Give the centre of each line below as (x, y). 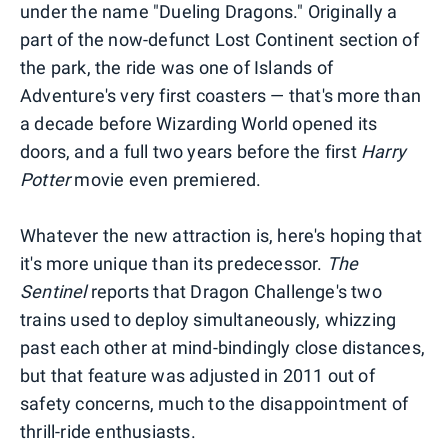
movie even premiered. (166, 179)
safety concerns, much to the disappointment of (214, 403)
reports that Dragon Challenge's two (234, 291)
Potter (45, 179)
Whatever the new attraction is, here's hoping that (221, 235)
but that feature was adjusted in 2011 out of (197, 375)
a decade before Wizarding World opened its (199, 123)
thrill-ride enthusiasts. (108, 431)
